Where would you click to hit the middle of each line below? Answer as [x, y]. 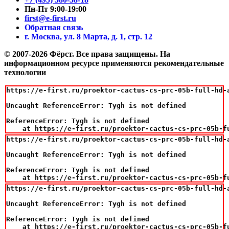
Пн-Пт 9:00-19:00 [55, 9]
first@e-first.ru [50, 18]
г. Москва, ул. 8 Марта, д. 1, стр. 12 [88, 36]
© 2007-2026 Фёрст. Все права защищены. [82, 54]
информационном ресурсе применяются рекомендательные [114, 63]
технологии [25, 72]
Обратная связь [54, 27]
